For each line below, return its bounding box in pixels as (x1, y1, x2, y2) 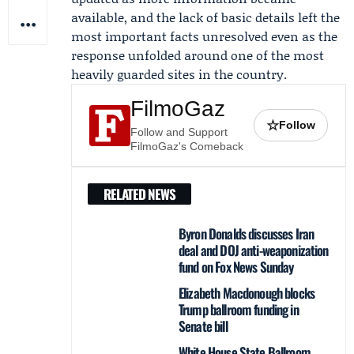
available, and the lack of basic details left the (71, 8, 340, 26)
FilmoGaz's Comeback (130, 140, 243, 153)
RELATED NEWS (104, 184, 175, 204)
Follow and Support (130, 126, 228, 138)
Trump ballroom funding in (179, 299, 299, 319)
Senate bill (179, 316, 228, 336)
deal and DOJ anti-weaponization (179, 240, 329, 260)
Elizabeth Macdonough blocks (179, 283, 315, 303)
